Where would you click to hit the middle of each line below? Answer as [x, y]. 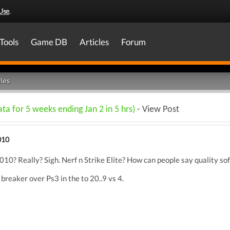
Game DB [49, 42]
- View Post [158, 110]
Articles [94, 42]
